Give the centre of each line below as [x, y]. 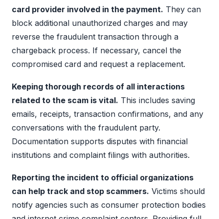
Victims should [177, 191]
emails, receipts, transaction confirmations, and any [108, 114]
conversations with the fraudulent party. [86, 127]
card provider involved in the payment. [88, 9]
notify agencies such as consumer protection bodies [109, 205]
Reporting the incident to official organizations [103, 177]
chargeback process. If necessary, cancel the [97, 50]
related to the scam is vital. [65, 100]
